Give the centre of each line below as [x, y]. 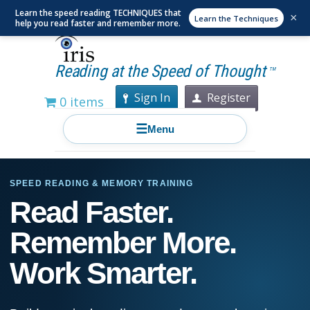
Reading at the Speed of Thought [162, 71]
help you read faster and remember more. [98, 23]
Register [228, 98]
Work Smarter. [103, 273]
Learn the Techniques [236, 18]
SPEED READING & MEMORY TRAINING [102, 184]
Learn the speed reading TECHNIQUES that [98, 13]
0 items [80, 102]
